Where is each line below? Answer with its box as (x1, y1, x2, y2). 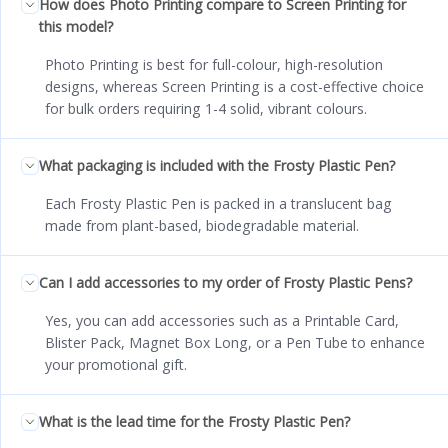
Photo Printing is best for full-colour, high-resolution (45, 54, 383, 74)
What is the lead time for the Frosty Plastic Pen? (39, 411, 350, 431)
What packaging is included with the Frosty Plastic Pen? (39, 155, 395, 175)
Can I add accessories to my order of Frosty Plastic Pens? (39, 272, 412, 292)
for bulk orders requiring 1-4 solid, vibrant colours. (45, 98, 367, 118)
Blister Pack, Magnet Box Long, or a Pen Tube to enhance (45, 332, 425, 352)
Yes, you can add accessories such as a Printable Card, (45, 310, 399, 330)
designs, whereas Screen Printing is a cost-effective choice (45, 76, 424, 96)
